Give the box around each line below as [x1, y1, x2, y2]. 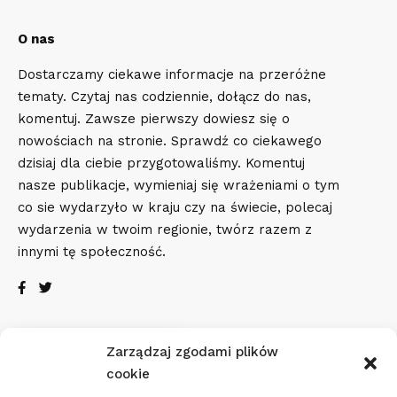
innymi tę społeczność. [18, 243, 166, 260]
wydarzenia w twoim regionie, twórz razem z [18, 221, 312, 237]
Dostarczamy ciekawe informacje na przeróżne [18, 66, 326, 82]
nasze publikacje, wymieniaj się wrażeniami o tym [18, 176, 339, 193]
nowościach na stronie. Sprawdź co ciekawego [18, 132, 322, 149]
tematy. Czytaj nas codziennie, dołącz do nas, [18, 88, 311, 105]
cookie [106, 366, 150, 382]
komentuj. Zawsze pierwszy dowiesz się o [18, 110, 290, 127]
